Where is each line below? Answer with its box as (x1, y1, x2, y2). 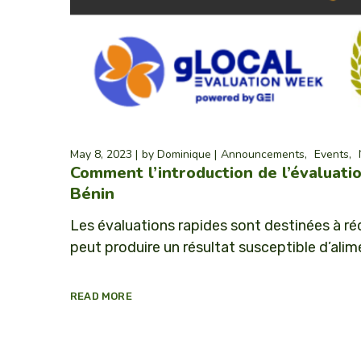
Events (314, 146, 349, 162)
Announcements (221, 146, 305, 162)
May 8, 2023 (70, 146, 132, 162)
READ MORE (70, 289, 132, 302)
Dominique (157, 146, 211, 162)
